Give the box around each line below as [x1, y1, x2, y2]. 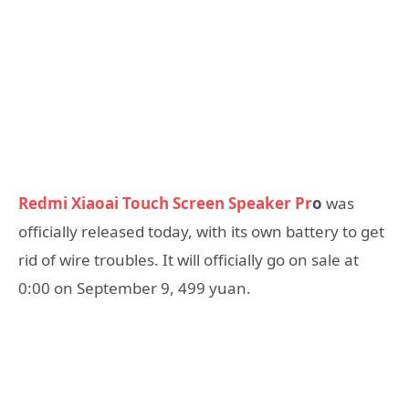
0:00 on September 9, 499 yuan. [18, 278, 255, 299]
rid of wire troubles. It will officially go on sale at [18, 249, 359, 271]
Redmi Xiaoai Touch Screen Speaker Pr [18, 193, 312, 215]
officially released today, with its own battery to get [18, 221, 384, 243]
